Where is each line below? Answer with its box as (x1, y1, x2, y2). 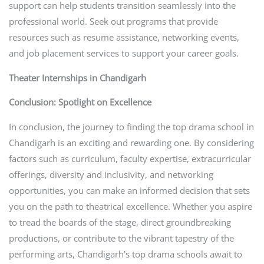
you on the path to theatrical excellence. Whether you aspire (8, 200, 252, 212)
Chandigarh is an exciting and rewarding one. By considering (8, 136, 254, 148)
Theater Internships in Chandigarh (8, 71, 146, 84)
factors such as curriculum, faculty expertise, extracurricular (8, 152, 251, 164)
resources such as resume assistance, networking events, (8, 31, 239, 44)
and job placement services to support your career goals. (8, 47, 239, 60)
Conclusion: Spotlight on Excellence (8, 96, 151, 108)
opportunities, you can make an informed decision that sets (8, 184, 250, 196)
